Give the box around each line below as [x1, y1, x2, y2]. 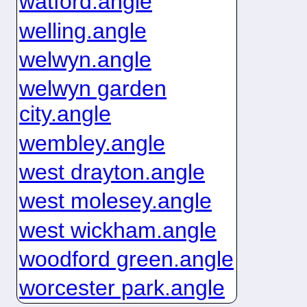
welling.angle [19, 18, 147, 43]
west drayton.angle [19, 159, 205, 184]
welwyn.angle [19, 47, 151, 72]
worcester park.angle [19, 275, 225, 301]
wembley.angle [19, 130, 165, 156]
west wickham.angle [19, 217, 217, 243]
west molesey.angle [19, 188, 212, 214]
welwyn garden [19, 76, 167, 101]
